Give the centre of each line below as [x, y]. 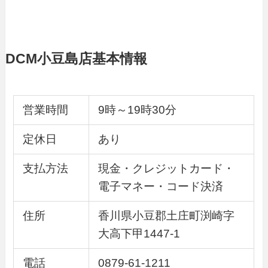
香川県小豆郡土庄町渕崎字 [166, 215]
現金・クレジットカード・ [166, 168]
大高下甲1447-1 [139, 233]
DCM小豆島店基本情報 [76, 59]
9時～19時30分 [137, 109]
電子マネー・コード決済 [160, 186]
